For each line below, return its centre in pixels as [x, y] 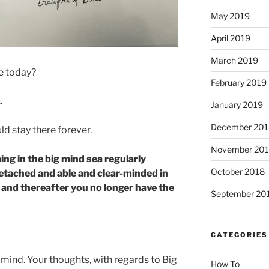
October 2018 [237, 171]
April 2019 [230, 38]
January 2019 [237, 104]
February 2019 [238, 82]
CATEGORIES [239, 234]
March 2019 [234, 60]
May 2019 [230, 16]
